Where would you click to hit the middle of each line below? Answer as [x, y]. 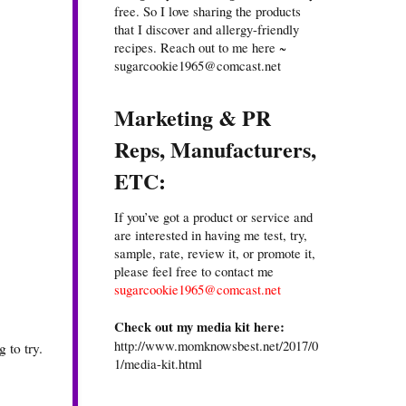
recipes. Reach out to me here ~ [200, 48]
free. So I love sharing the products [208, 11]
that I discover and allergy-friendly [207, 29]
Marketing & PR [193, 118]
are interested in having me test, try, [211, 235]
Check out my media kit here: [199, 327]
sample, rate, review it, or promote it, [215, 253]
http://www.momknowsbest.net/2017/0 [216, 346]
